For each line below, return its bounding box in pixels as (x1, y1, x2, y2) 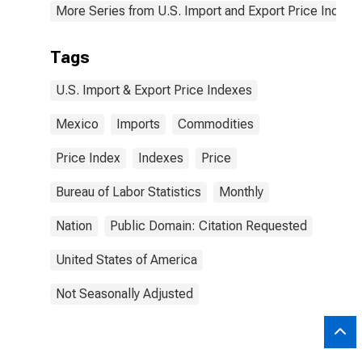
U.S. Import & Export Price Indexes (56, 82, 252, 98)
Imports (116, 116, 160, 132)
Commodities (178, 116, 254, 132)
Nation (56, 218, 92, 234)
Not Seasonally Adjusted (56, 286, 193, 301)
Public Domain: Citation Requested (110, 218, 307, 234)
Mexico (56, 116, 99, 132)
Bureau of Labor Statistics (56, 184, 201, 200)
